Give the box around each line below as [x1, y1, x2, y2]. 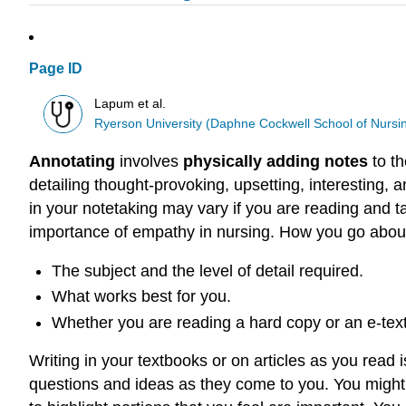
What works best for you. [51, 287, 231, 306]
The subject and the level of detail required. [51, 261, 363, 280]
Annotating [29, 152, 115, 171]
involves [115, 152, 183, 171]
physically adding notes [183, 152, 368, 171]
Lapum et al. [94, 96, 167, 111]
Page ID [29, 61, 82, 77]
